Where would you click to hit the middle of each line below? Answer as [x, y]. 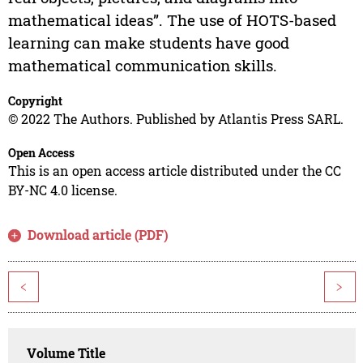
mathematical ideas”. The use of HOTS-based [172, 20]
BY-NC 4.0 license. [62, 190]
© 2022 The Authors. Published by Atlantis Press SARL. [175, 119]
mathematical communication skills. [142, 66]
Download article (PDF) [98, 235]
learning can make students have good [148, 43]
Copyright [35, 101]
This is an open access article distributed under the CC [174, 171]
